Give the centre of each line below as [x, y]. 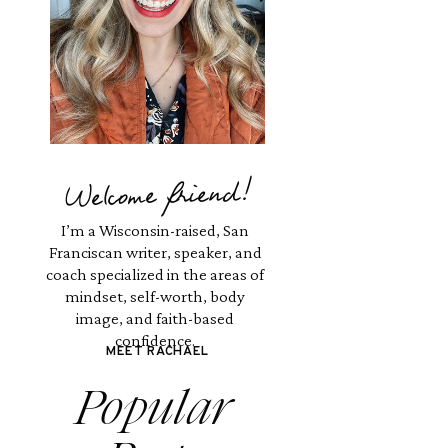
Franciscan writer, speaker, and [155, 252]
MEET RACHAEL [157, 352]
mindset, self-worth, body [155, 296]
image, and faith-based [155, 318]
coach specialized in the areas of [155, 274]
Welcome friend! [157, 199]
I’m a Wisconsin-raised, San [155, 230]
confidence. [155, 340]
